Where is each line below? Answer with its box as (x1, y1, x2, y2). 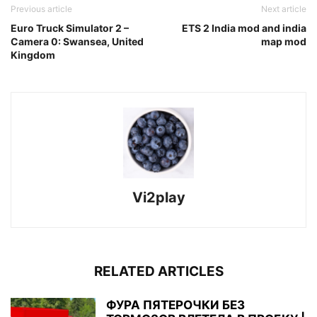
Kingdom (11, 48, 55, 61)
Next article (261, 3, 306, 14)
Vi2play (132, 188, 185, 206)
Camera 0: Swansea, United (11, 35, 144, 47)
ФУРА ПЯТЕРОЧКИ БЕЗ (106, 297, 245, 312)
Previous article (11, 3, 72, 14)
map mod (261, 35, 306, 47)
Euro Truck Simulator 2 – (11, 21, 129, 34)
